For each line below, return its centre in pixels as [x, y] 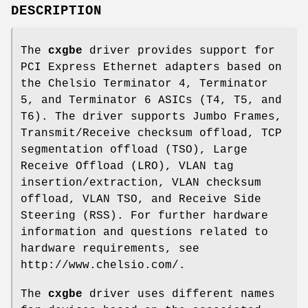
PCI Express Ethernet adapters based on [151, 67]
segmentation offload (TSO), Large [134, 150]
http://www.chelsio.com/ [100, 265]
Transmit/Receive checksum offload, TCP [151, 133]
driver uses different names [179, 294]
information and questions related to [144, 232]
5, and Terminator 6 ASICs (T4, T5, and [151, 100]
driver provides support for [179, 51]
